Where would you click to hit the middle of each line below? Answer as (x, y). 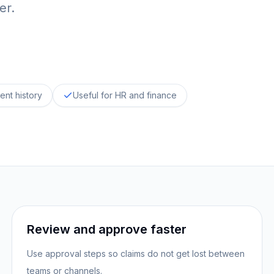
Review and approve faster (106, 229)
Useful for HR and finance (125, 95)
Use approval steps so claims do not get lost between (135, 254)
